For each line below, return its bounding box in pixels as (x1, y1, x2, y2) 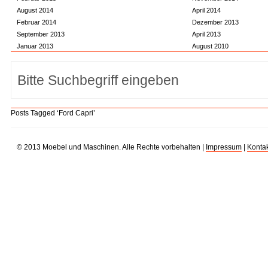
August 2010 (191, 42, 229, 50)
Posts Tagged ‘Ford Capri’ (10, 109, 95, 117)
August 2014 (16, 7, 53, 14)
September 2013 (16, 31, 65, 38)
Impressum (205, 143, 242, 151)
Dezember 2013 (191, 19, 239, 26)
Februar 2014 (16, 19, 56, 26)
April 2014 (191, 7, 221, 14)
